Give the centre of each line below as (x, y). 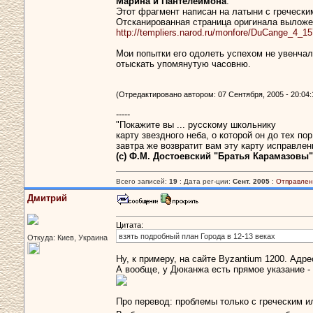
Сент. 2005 (251, 181)
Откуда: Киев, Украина (67, 238)
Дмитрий (47, 198)
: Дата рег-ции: (205, 181)
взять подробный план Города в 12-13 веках (197, 236)
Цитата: (130, 225)
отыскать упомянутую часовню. (183, 64)
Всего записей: (143, 181)
